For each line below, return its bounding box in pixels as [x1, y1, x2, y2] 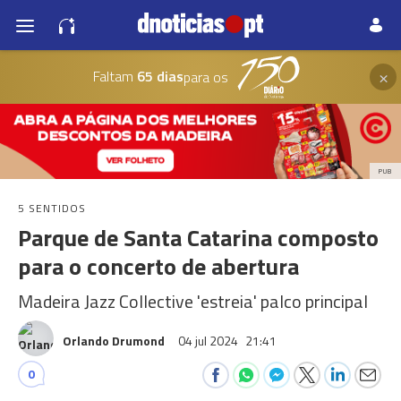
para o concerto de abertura [18, 249, 299, 284]
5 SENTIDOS [18, 200, 86, 217]
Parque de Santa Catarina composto [18, 220, 379, 255]
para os [183, 66, 228, 88]
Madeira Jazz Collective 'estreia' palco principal [18, 287, 368, 315]
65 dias [132, 64, 183, 87]
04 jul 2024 [178, 331, 241, 350]
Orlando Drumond [63, 331, 165, 350]
